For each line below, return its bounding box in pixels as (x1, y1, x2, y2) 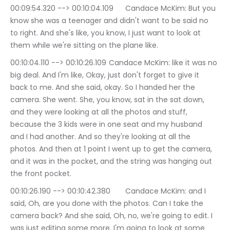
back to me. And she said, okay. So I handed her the (10, 82, 197, 93)
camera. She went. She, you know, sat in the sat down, (10, 94, 206, 105)
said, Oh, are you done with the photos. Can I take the (10, 198, 205, 209)
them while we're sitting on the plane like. (10, 40, 158, 51)
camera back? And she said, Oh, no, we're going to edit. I (10, 210, 215, 221)
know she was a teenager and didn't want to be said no (10, 15, 210, 26)
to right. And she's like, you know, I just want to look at (10, 28, 203, 39)
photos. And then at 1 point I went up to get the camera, (10, 144, 214, 155)
